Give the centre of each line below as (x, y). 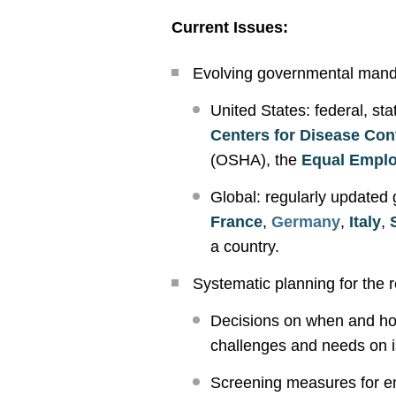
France (237, 222)
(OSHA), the (256, 160)
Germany (306, 222)
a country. (245, 247)
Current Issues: (230, 27)
